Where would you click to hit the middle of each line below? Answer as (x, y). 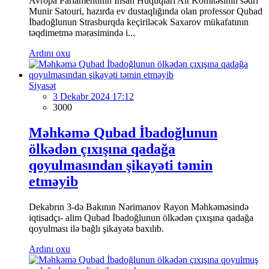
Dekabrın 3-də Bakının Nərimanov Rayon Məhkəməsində (139, 207)
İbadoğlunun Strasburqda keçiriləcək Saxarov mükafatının (139, 22)
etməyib (53, 181)
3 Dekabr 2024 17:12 (93, 96)
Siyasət (42, 85)
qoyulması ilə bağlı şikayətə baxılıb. (96, 228)
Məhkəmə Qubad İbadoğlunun (123, 132)
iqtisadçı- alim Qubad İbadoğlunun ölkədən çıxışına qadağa (141, 217)
